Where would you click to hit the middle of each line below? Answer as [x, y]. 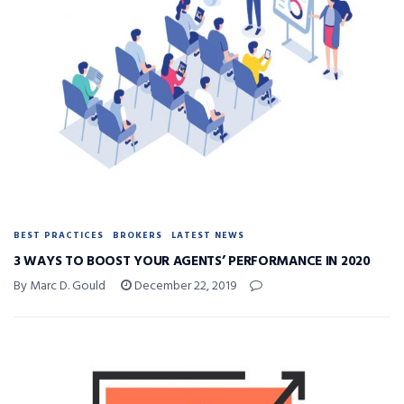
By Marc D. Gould [60, 286]
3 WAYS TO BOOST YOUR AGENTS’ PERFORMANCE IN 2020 [192, 261]
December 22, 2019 [184, 286]
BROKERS [138, 235]
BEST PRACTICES [59, 235]
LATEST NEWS [208, 235]
